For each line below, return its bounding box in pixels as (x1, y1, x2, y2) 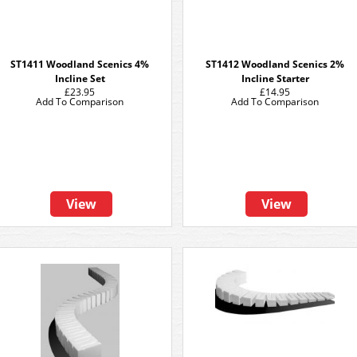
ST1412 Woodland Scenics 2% (206, 57, 344, 71)
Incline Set (54, 72, 105, 85)
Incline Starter (241, 72, 309, 85)
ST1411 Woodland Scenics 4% (10, 57, 149, 71)
